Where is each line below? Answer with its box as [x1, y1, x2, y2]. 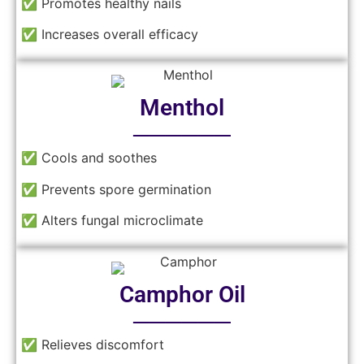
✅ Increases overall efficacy [21, 26, 198, 43]
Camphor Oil [119, 280, 245, 308]
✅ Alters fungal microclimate [21, 212, 203, 229]
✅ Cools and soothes [21, 149, 157, 167]
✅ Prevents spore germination [21, 180, 211, 197]
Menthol [140, 94, 224, 122]
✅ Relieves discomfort [21, 336, 164, 353]
